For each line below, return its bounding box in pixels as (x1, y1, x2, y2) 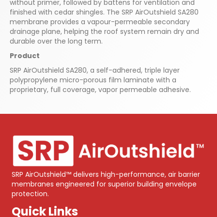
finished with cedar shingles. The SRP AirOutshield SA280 (10, 7, 199, 17)
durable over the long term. (10, 36, 103, 46)
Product (10, 50, 40, 61)
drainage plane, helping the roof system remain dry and (10, 26, 199, 36)
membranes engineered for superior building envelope (12, 179, 197, 189)
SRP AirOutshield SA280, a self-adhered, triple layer (10, 65, 180, 75)
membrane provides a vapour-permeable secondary (10, 16, 190, 27)
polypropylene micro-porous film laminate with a (10, 75, 176, 85)
